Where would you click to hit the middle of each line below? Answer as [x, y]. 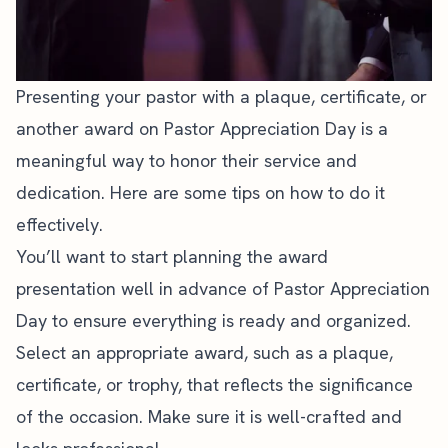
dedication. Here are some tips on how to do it [200, 192]
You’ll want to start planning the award [172, 256]
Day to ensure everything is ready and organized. [213, 320]
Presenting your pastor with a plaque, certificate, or [221, 96]
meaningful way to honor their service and [186, 160]
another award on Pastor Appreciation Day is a [202, 128]
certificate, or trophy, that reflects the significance [214, 384]
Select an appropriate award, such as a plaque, [204, 352]
